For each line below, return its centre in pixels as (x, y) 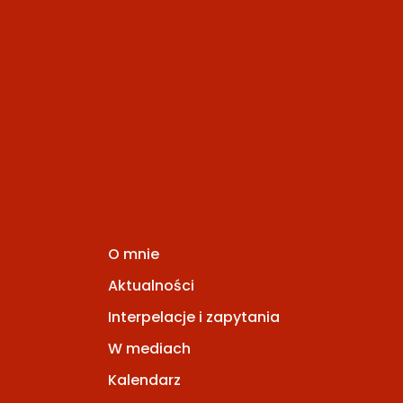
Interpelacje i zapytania (194, 317)
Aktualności (151, 285)
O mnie (134, 254)
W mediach (149, 348)
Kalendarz (144, 381)
